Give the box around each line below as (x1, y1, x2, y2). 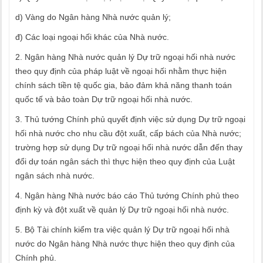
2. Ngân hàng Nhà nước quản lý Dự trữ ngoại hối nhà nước (15, 52, 235, 62)
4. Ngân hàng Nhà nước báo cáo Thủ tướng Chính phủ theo (15, 191, 239, 200)
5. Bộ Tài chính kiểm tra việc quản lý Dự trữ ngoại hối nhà (15, 225, 230, 234)
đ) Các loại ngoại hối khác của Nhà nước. (15, 32, 169, 42)
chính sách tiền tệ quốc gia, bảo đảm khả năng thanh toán (15, 80, 232, 90)
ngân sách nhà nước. (15, 171, 95, 180)
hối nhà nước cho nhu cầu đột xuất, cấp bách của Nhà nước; (15, 129, 241, 138)
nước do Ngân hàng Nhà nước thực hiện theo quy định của (15, 239, 235, 248)
